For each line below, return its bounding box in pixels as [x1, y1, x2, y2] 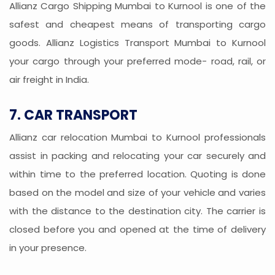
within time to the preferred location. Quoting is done [9, 168, 266, 181]
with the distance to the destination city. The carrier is [9, 204, 266, 218]
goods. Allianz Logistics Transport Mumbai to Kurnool [9, 36, 266, 50]
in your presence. [9, 241, 87, 255]
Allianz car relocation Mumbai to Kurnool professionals [9, 131, 266, 144]
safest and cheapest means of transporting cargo [9, 18, 266, 31]
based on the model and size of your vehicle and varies [9, 186, 266, 199]
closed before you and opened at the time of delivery [9, 223, 266, 236]
